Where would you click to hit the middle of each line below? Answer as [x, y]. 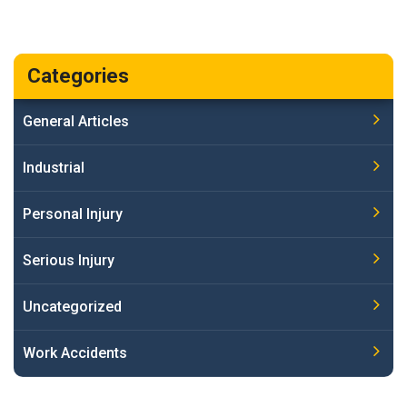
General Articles [76, 121]
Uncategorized [72, 306]
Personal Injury [73, 213]
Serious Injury [69, 260]
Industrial [54, 167]
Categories [78, 75]
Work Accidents [75, 352]
